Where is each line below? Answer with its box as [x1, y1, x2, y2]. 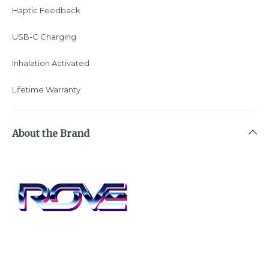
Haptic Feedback [12, 5, 80, 15]
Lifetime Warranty [12, 84, 80, 94]
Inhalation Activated [12, 58, 89, 68]
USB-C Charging [12, 31, 76, 41]
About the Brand [12, 127, 89, 139]
